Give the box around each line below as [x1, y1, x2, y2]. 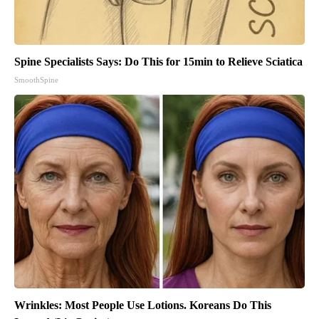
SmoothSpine [14, 75, 58, 84]
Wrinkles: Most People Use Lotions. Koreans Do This [14, 298, 271, 311]
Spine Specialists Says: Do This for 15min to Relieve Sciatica [14, 55, 303, 68]
